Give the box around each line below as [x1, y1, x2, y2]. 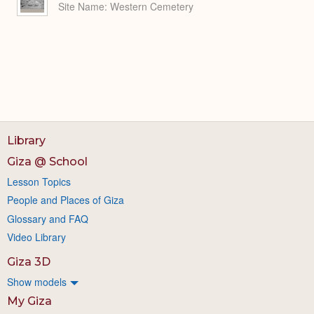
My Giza [7, 294, 52, 308]
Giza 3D [7, 254, 50, 268]
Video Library [7, 229, 66, 244]
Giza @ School [7, 154, 88, 168]
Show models [7, 274, 67, 289]
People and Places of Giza [7, 193, 124, 207]
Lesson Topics [7, 174, 71, 189]
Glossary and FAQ [7, 211, 88, 226]
